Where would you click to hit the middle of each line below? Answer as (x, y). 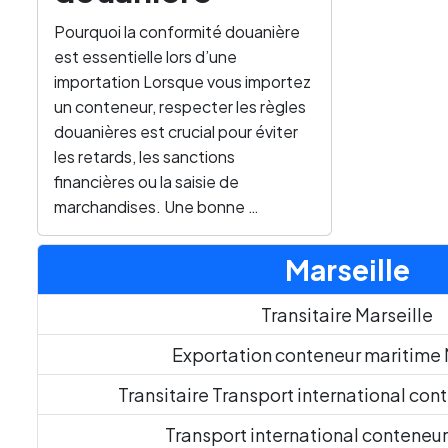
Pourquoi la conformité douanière (177, 31)
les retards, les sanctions (144, 156)
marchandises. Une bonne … (156, 206)
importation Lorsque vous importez (182, 81)
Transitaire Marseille (347, 314)
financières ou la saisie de (146, 181)
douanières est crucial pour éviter (176, 131)
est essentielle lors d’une (145, 56)
